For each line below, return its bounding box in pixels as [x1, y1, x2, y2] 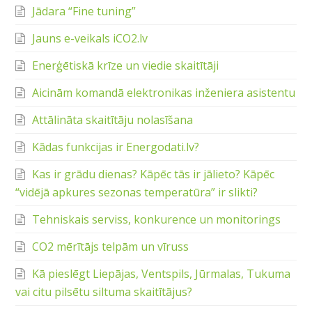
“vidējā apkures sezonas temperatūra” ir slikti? [15, 185, 258, 201]
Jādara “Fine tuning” [32, 3, 136, 19]
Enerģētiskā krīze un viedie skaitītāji [32, 58, 219, 74]
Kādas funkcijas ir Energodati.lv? [32, 139, 200, 155]
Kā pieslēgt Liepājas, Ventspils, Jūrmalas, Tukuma [32, 266, 291, 282]
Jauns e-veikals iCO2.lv [32, 31, 148, 47]
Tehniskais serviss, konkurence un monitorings [32, 212, 281, 228]
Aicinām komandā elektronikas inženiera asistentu [32, 85, 296, 101]
